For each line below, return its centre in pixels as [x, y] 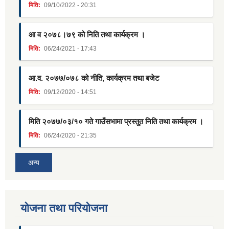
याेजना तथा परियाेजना [64, 208]
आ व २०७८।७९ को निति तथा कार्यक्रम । [87, 34]
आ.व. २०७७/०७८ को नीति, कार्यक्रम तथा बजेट [94, 78]
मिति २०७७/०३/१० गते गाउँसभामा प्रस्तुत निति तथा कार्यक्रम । [116, 121]
